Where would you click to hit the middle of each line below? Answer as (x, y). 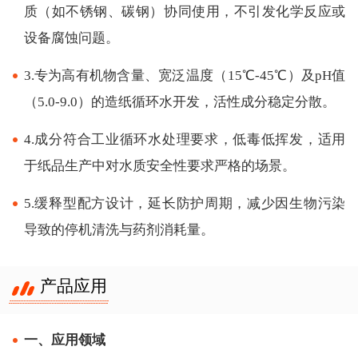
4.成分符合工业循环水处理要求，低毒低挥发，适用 (185, 139)
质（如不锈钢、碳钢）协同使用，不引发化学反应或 (185, 11)
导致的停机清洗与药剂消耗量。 (119, 229)
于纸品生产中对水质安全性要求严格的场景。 (159, 165)
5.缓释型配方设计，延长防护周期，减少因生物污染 (185, 203)
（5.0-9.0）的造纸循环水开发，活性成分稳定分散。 (179, 101)
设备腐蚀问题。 (71, 38)
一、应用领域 (64, 340)
